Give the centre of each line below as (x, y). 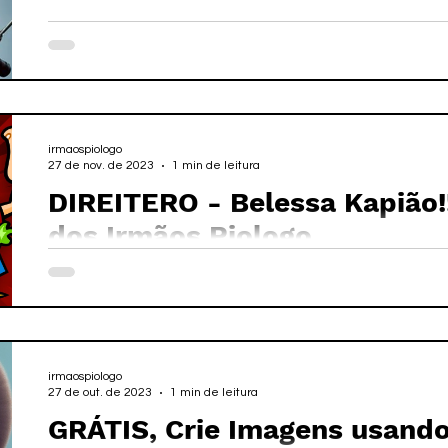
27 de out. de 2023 (100, 392)
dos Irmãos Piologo (180, 235)
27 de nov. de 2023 (101, 165)
